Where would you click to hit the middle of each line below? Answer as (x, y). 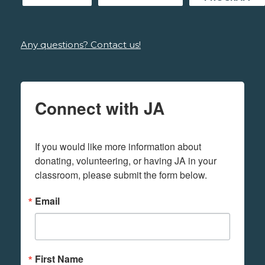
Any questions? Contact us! (81, 45)
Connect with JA (100, 108)
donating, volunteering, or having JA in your (126, 161)
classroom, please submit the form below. (121, 175)
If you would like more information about (118, 147)
